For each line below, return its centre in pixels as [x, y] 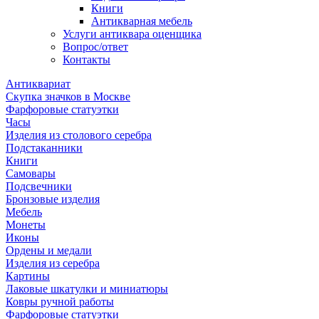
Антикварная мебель [142, 21]
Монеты [26, 225]
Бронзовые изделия [53, 199]
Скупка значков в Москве [68, 96]
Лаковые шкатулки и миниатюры [87, 289]
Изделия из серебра [53, 263]
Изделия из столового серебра [79, 135]
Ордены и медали [49, 250]
